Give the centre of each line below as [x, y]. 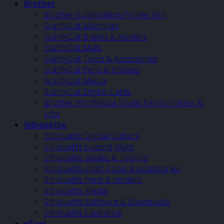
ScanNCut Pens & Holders [92, 69]
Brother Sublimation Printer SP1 [105, 14]
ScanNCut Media [75, 80]
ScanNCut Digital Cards [87, 91]
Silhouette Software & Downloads [107, 201]
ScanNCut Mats [73, 47]
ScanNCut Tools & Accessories [101, 58]
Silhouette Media [76, 190]
